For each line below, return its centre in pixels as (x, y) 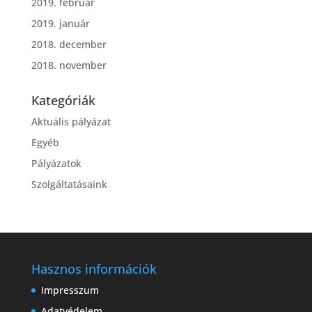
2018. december (69, 45)
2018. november (69, 65)
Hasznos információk (94, 269)
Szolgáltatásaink (69, 185)
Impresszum (70, 290)
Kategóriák (63, 101)
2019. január (60, 24)
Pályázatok (56, 164)
